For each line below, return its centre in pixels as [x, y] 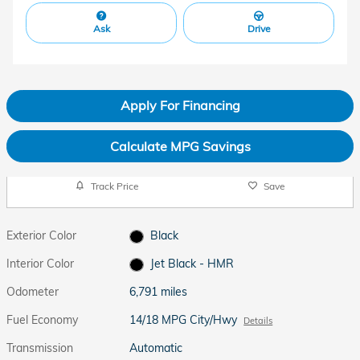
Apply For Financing [180, 106]
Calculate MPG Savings [180, 146]
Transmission [40, 348]
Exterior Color [41, 236]
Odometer [33, 292]
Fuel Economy [42, 320]
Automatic [156, 348]
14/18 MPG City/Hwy [184, 320]
